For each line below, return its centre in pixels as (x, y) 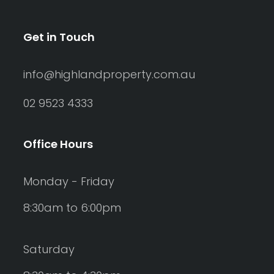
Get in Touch (59, 37)
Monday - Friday (69, 182)
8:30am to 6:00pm (72, 208)
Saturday (49, 250)
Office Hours (58, 144)
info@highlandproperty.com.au (109, 75)
